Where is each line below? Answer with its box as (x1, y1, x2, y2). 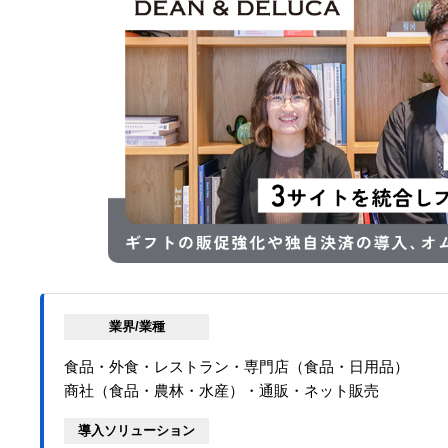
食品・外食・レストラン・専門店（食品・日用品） (64, 358, 409, 375)
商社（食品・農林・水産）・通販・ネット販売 (64, 382, 379, 399)
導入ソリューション (78, 423, 195, 438)
